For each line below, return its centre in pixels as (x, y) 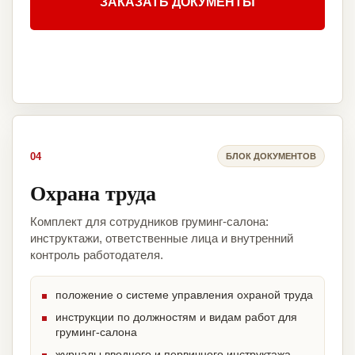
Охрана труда (93, 193)
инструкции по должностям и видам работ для (176, 317)
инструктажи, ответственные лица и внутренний (162, 239)
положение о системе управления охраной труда (184, 295)
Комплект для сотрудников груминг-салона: (149, 222)
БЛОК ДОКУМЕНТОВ (271, 156)
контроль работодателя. (97, 255)
